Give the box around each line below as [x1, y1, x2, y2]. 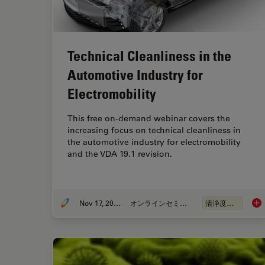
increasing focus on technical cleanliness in [67, 125, 241, 136]
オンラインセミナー [180, 198, 188, 208]
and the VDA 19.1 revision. [67, 148, 172, 160]
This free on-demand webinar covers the [67, 113, 230, 124]
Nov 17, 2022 [113, 198, 121, 208]
